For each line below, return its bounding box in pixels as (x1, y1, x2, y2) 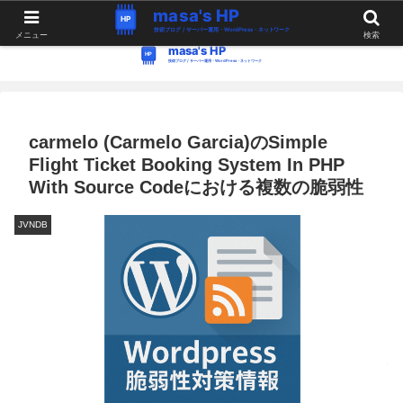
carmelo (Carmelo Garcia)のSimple (29, 132, 327, 153)
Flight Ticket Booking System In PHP (29, 155, 345, 175)
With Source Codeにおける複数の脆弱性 (29, 177, 363, 198)
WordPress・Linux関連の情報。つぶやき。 (96, 9, 307, 22)
